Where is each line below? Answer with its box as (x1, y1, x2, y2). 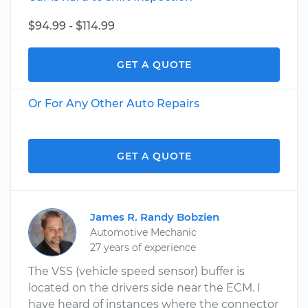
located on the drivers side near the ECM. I (28, 281, 261, 294)
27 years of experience (90, 241, 196, 254)
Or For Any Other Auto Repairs (28, 97, 199, 110)
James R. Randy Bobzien (90, 210, 219, 223)
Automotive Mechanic (90, 226, 197, 239)
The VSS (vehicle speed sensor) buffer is (28, 265, 245, 278)
